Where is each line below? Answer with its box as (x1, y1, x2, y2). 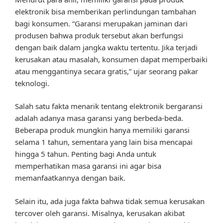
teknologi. (15, 78, 49, 88)
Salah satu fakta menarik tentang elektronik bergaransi (15, 101, 203, 111)
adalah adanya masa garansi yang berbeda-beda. (15, 113, 183, 123)
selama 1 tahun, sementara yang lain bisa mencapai (15, 137, 193, 147)
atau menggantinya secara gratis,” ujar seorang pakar (15, 66, 198, 76)
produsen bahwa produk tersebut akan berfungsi (15, 30, 183, 40)
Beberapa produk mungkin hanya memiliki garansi (15, 125, 190, 135)
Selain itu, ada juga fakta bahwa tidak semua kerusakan (15, 196, 205, 206)
